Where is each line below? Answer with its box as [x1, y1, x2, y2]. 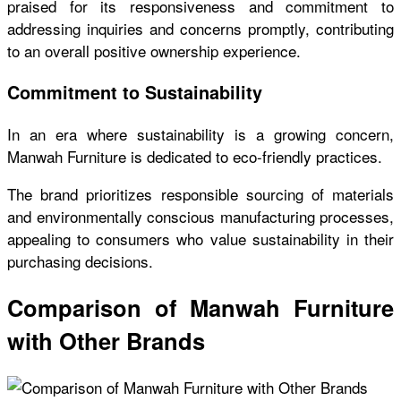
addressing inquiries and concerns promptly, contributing [7, 16, 394, 39]
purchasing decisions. [7, 249, 153, 272]
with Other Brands [7, 323, 205, 357]
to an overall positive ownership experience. [7, 38, 301, 62]
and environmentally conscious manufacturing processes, [7, 204, 394, 227]
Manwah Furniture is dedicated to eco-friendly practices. [7, 144, 382, 167]
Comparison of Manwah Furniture [7, 290, 394, 324]
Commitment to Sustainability [7, 79, 262, 105]
